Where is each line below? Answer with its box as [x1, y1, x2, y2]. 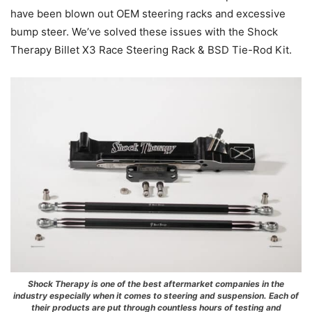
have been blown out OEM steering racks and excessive [10, 7, 286, 21]
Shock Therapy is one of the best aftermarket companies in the [28, 278, 284, 289]
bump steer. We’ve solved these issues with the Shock [10, 25, 278, 39]
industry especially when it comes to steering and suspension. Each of [13, 290, 299, 301]
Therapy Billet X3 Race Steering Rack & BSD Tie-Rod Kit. [10, 43, 292, 57]
